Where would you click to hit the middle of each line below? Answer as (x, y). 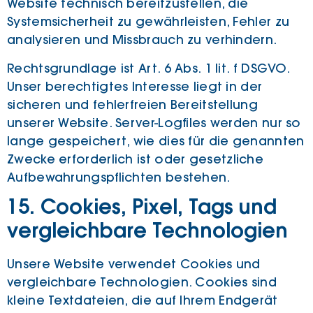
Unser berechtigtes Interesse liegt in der (135, 86)
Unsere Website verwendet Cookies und (134, 264)
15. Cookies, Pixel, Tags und (142, 208)
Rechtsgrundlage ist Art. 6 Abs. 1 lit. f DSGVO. (148, 68)
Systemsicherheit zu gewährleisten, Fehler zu (148, 22)
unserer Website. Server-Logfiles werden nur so (154, 123)
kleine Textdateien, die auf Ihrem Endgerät (143, 300)
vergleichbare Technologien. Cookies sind (142, 282)
